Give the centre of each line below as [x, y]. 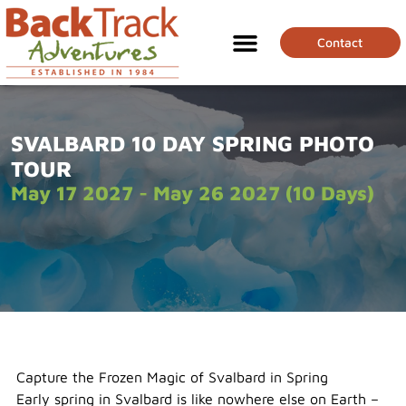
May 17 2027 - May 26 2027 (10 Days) [193, 193]
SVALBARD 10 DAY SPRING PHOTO [193, 143]
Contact [340, 42]
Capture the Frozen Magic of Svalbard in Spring [172, 377]
